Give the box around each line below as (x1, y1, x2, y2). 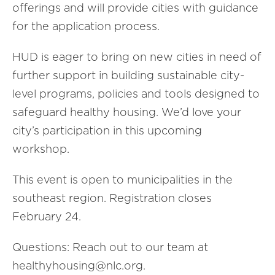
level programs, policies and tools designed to (12, 87, 260, 100)
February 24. (12, 209, 81, 223)
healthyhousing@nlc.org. (12, 258, 145, 272)
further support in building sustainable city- (12, 68, 244, 82)
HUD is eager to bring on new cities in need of (12, 50, 261, 63)
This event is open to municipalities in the (12, 172, 233, 186)
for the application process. (12, 19, 163, 33)
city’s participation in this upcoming (12, 123, 202, 137)
